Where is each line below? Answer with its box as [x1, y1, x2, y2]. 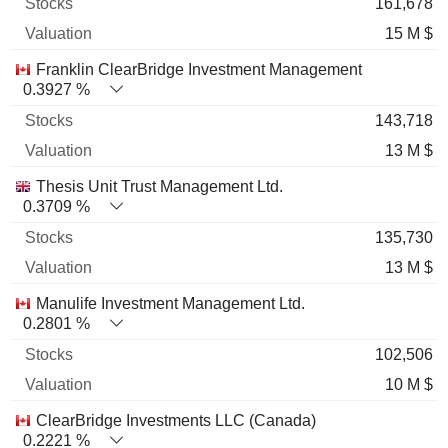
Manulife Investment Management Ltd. [36, 295, 305, 312]
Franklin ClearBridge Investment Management [36, 61, 362, 78]
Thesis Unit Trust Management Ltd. [36, 178, 283, 195]
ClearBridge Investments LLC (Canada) [36, 412, 316, 429]
